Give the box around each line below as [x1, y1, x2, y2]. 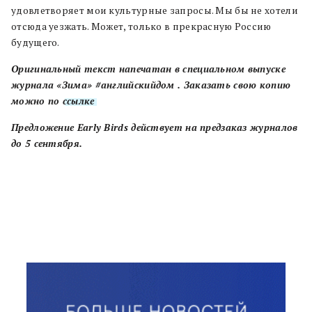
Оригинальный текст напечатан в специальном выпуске [11, 63, 286, 76]
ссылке [62, 95, 95, 108]
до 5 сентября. [11, 137, 83, 150]
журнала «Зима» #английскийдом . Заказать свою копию [11, 79, 291, 92]
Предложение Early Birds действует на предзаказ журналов [11, 121, 298, 134]
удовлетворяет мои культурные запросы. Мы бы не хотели [11, 4, 298, 17]
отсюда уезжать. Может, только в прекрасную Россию [11, 20, 272, 33]
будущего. [11, 36, 61, 49]
